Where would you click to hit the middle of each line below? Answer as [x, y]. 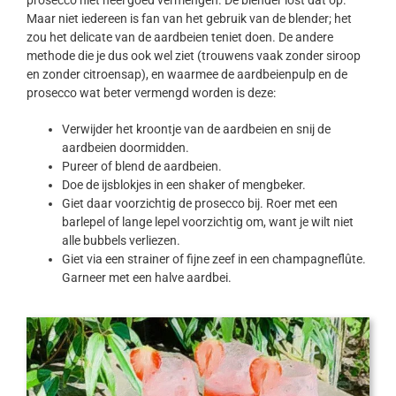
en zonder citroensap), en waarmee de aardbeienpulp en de [187, 75]
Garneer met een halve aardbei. [147, 278]
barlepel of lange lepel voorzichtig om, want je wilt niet [208, 222]
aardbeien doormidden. [126, 148]
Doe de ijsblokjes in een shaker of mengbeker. [184, 185]
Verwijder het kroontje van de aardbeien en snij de [196, 129]
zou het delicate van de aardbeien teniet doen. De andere [180, 38]
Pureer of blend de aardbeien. [142, 167]
